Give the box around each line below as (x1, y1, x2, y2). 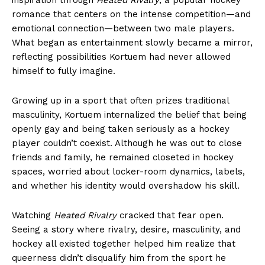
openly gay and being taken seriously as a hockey (12, 123, 230, 134)
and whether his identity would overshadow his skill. (12, 180, 240, 191)
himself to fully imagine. (12, 65, 115, 76)
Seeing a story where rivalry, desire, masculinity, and (12, 224, 241, 235)
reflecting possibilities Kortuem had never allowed (12, 51, 231, 62)
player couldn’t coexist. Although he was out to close (12, 137, 242, 148)
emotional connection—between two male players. (12, 22, 234, 34)
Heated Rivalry (54, 209, 117, 221)
